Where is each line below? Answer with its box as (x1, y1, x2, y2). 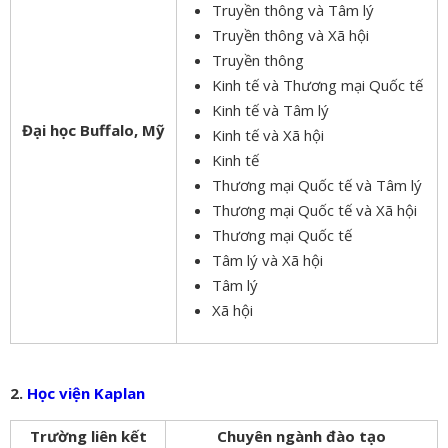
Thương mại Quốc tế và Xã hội (212, 199, 417, 220)
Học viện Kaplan (27, 382, 145, 403)
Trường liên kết (29, 425, 147, 446)
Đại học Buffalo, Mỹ (22, 119, 165, 140)
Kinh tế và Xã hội (212, 124, 324, 145)
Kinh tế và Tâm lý (212, 99, 329, 120)
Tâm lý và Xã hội (212, 249, 323, 270)
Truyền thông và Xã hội (212, 24, 369, 45)
